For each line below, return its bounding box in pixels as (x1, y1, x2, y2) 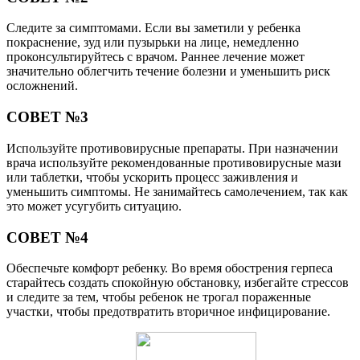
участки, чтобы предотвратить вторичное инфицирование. (6, 305, 330, 319)
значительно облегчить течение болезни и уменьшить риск (6, 64, 330, 79)
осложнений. (6, 79, 78, 93)
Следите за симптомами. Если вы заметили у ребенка (6, 21, 301, 35)
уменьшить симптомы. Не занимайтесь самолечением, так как (6, 184, 348, 198)
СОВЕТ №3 (6, 108, 88, 126)
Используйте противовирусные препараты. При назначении (6, 141, 338, 155)
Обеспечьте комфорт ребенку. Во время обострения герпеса (6, 261, 333, 276)
